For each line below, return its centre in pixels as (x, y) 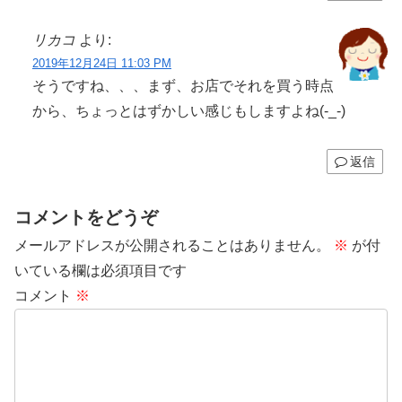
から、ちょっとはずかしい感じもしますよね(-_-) (189, 110)
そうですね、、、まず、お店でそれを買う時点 (183, 85)
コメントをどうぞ (86, 217)
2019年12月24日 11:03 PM (102, 63)
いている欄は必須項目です (100, 270)
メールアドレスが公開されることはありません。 (172, 245)
